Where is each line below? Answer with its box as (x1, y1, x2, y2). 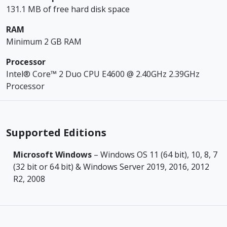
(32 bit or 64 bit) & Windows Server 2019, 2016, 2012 (13, 161, 209, 172)
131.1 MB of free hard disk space (6, 3, 130, 15)
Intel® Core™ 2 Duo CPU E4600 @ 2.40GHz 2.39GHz (6, 68, 200, 80)
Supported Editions (6, 125, 106, 139)
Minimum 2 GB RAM (6, 35, 82, 47)
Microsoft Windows (13, 148, 92, 160)
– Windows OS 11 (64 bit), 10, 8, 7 (92, 148, 217, 160)
